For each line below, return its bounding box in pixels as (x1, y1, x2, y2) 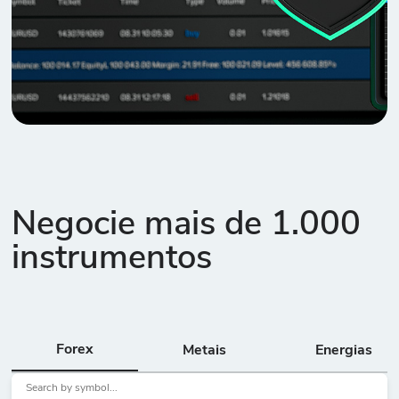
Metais (183, 344, 227, 359)
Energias (315, 344, 373, 359)
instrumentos (12, 242, 213, 278)
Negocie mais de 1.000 (12, 208, 362, 244)
